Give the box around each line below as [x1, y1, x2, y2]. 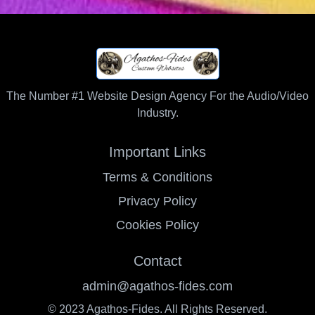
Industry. [136, 106, 179, 119]
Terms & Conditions [103, 169, 212, 184]
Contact [133, 252, 182, 269]
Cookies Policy [116, 217, 199, 232]
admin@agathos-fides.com [82, 278, 233, 293]
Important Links [109, 143, 206, 160]
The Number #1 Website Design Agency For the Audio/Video [6, 89, 309, 102]
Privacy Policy [118, 193, 197, 208]
